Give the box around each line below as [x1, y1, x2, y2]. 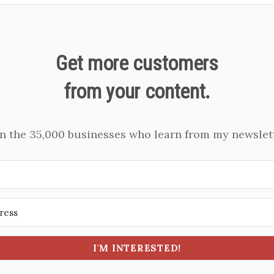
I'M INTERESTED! [92, 242, 182, 254]
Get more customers [56, 51, 218, 75]
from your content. [63, 79, 211, 103]
